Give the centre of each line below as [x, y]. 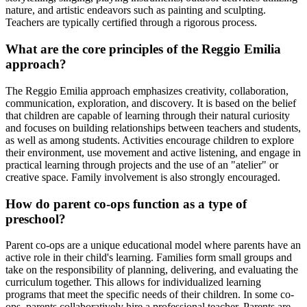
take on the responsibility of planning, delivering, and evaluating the [152, 270]
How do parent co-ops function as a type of [126, 204]
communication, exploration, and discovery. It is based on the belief [151, 103]
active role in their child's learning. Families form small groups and [149, 258]
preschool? [36, 219]
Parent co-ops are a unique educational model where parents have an [153, 245]
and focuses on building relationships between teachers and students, [153, 127]
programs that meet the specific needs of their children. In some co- [150, 295]
